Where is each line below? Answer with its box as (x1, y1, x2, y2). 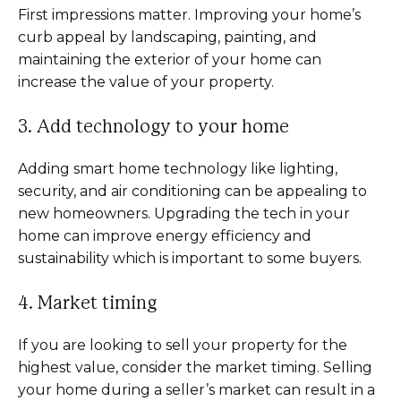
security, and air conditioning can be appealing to (18, 183, 367, 200)
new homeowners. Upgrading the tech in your (18, 205, 350, 222)
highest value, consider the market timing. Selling (18, 359, 372, 376)
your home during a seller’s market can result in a (18, 381, 375, 398)
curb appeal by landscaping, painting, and (18, 29, 317, 46)
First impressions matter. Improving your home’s (18, 6, 361, 23)
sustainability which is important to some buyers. (18, 250, 362, 267)
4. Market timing (18, 294, 157, 312)
